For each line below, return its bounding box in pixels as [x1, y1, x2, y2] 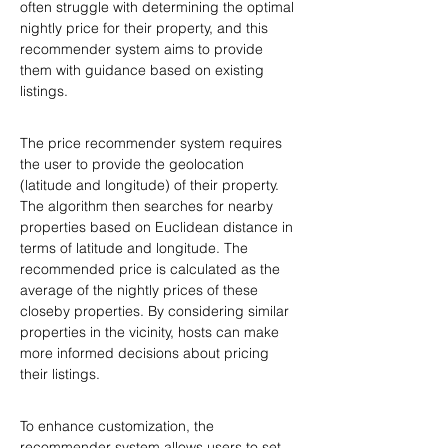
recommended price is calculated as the [20, 260, 284, 278]
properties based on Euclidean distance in [20, 218, 297, 236]
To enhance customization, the [20, 417, 218, 435]
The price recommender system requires [20, 134, 286, 152]
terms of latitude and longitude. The [20, 239, 252, 257]
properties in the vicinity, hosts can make [20, 323, 283, 341]
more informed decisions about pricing [20, 344, 273, 362]
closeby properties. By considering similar [20, 302, 293, 320]
